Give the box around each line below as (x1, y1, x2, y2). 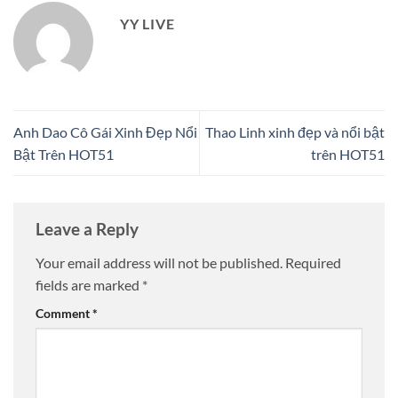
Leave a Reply (36, 218, 142, 239)
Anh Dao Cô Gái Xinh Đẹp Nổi (13, 123, 197, 140)
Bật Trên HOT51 (13, 145, 114, 163)
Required (285, 253, 341, 271)
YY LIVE (120, 14, 175, 32)
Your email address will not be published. (36, 253, 283, 271)
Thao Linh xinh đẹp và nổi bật (205, 123, 385, 140)
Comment (36, 305, 92, 321)
